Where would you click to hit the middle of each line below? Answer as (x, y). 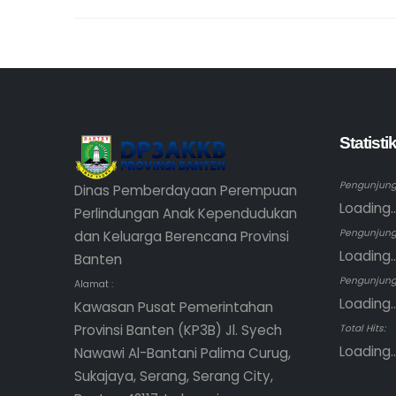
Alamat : (94, 284)
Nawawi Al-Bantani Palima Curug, (183, 353)
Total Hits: (362, 328)
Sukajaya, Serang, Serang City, (174, 376)
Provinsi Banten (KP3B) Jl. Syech (178, 330)
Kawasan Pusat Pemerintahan (174, 307)
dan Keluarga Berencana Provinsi (182, 236)
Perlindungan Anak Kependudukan (186, 213)
